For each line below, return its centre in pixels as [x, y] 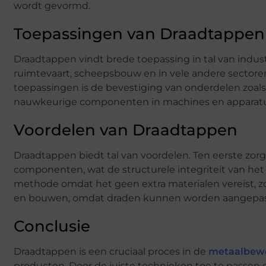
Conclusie [52, 227]
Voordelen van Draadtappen [126, 130]
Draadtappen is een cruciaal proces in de [110, 252]
